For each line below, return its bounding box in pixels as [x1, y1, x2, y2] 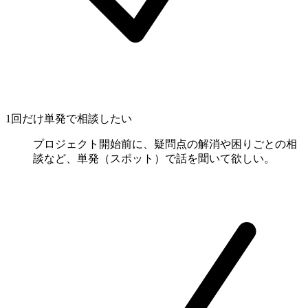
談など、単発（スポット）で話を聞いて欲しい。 [33, 152, 275, 164]
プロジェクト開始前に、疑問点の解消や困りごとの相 [33, 137, 297, 150]
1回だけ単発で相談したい [5, 112, 132, 124]
